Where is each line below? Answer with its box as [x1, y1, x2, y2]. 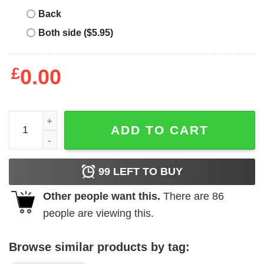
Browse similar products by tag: [9, 240, 190, 254]
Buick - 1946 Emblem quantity [8, 113, 141, 124]
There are [160, 190, 212, 202]
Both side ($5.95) [38, 27, 113, 38]
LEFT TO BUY [110, 165, 183, 177]
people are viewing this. [43, 207, 154, 219]
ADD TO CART [111, 123, 209, 137]
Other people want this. [43, 190, 160, 202]
